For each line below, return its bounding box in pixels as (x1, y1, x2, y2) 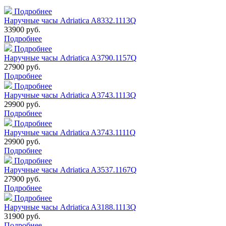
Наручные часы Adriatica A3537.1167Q (4, 165, 137, 175)
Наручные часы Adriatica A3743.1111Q (4, 128, 136, 137)
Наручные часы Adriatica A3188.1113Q (4, 203, 136, 212)
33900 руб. (4, 25, 40, 34)
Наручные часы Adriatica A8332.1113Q (4, 16, 136, 25)
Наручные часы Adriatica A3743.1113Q (4, 91, 136, 100)
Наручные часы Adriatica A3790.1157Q (4, 53, 137, 63)
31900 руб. (4, 212, 40, 221)
